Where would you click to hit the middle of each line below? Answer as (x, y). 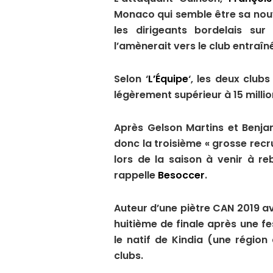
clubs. (129, 256)
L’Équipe (168, 79)
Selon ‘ (131, 79)
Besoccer (181, 175)
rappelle (136, 175)
